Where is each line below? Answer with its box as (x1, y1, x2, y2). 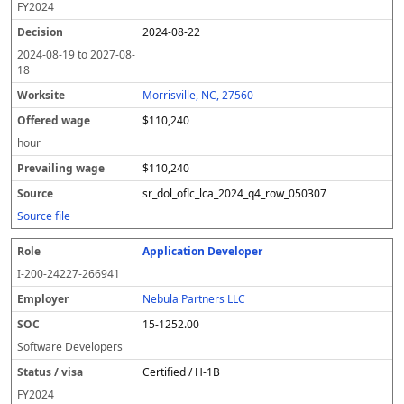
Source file (17, 208, 70, 224)
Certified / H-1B (142, 364, 221, 380)
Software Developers (17, 339, 123, 354)
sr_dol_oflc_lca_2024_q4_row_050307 (142, 186, 327, 201)
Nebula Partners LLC (142, 291, 246, 307)
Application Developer (142, 243, 263, 259)
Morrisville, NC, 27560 (142, 87, 254, 103)
